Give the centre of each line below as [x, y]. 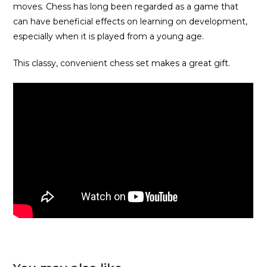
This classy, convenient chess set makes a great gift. [122, 63]
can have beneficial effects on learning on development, [131, 22]
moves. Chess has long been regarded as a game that [126, 7]
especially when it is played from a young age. [109, 37]
